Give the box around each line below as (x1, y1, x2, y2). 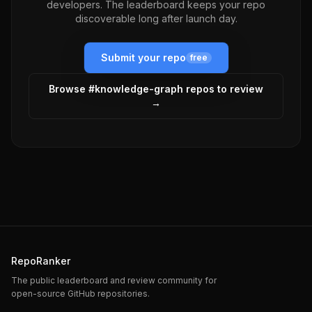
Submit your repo (100, 52, 186, 63)
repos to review (183, 83, 263, 95)
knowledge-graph (95, 83, 183, 95)
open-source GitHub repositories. (11, 288, 150, 299)
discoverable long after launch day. (75, 13, 237, 24)
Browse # (49, 83, 95, 95)
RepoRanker (11, 255, 70, 267)
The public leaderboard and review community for (11, 275, 217, 286)
